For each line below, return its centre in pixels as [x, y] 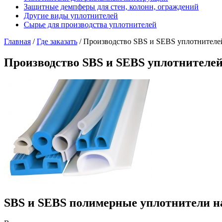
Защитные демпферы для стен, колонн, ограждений [111, 6]
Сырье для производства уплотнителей [90, 24]
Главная [17, 41]
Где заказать [57, 41]
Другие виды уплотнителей [71, 15]
